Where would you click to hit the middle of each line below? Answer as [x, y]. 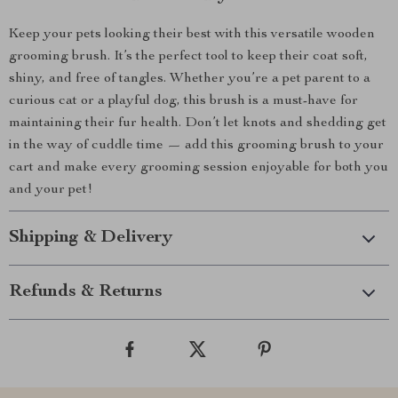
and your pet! [51, 190]
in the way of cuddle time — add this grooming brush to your [196, 146]
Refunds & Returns [86, 292]
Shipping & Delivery [91, 238]
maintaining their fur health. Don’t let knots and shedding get [198, 123]
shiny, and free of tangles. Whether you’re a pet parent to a [190, 79]
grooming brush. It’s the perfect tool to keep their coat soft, [188, 57]
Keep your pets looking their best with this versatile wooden [192, 35]
